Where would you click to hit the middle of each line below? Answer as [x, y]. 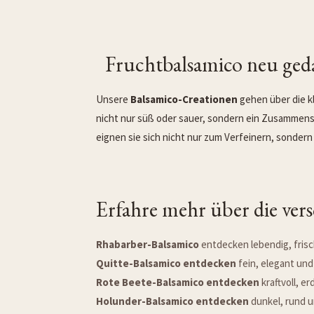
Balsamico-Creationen [184, 100]
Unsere [113, 100]
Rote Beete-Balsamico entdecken [179, 282]
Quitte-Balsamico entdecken [167, 263]
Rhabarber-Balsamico [148, 244]
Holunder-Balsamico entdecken [173, 301]
